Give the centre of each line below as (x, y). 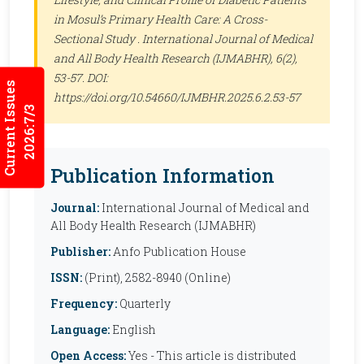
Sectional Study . (98, 39)
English (133, 329)
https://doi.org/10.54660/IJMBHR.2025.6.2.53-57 (177, 97)
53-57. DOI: (81, 78)
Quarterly (144, 303)
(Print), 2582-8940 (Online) (156, 277)
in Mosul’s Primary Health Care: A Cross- (160, 19)
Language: (80, 329)
